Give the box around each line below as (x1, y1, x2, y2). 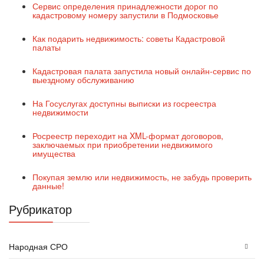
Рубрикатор (9, 200, 72, 217)
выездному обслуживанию (32, 73, 134, 85)
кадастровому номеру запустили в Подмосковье (32, 8, 219, 21)
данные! (32, 179, 64, 192)
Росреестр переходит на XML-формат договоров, (32, 129, 223, 141)
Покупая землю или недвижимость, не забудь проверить (32, 170, 252, 183)
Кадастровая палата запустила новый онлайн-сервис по (32, 64, 251, 77)
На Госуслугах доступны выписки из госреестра (32, 97, 216, 109)
